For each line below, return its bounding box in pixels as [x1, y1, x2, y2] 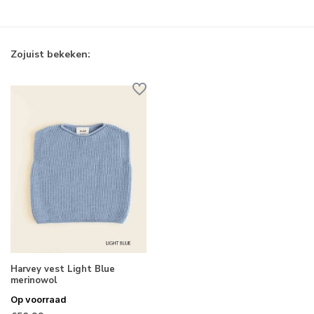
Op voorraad [11, 293, 67, 305]
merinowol [11, 273, 57, 287]
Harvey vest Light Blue [11, 262, 115, 275]
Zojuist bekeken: [11, 48, 90, 62]
